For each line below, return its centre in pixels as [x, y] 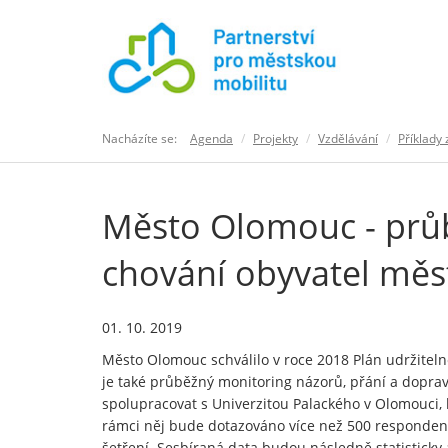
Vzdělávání [348, 138]
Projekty [275, 138]
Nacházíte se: [139, 138]
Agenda [211, 138]
